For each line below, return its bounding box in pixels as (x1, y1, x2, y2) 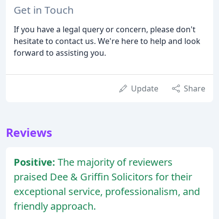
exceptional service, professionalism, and (14, 184, 200, 198)
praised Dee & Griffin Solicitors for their (14, 170, 192, 183)
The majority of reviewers (58, 155, 173, 169)
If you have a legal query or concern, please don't (14, 23, 196, 35)
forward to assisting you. (14, 47, 106, 58)
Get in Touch (14, 2, 74, 17)
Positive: (14, 155, 58, 169)
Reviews (6, 124, 52, 140)
